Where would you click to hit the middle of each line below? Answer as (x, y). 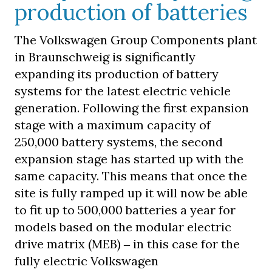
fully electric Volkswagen (87, 261)
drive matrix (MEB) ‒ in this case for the (127, 244)
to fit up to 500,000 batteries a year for (125, 210)
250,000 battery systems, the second (119, 142)
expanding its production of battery (117, 74)
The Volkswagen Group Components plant (136, 40)
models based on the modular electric (123, 227)
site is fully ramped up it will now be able (131, 193)
